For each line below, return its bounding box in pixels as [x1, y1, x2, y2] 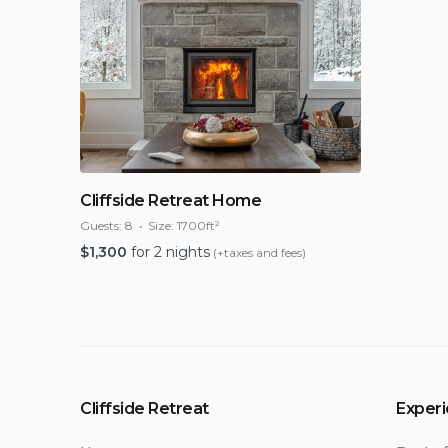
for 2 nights [131, 243, 210, 261]
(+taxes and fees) [210, 245, 306, 260]
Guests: [80, 218, 122, 233]
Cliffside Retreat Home [80, 191, 262, 210]
